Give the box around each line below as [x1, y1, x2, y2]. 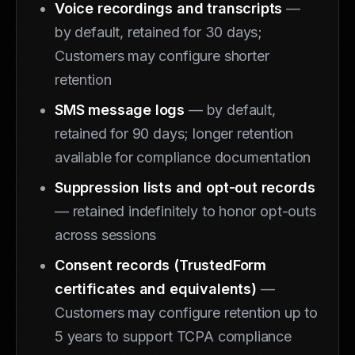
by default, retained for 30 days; [55, 23, 263, 40]
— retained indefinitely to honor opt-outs [55, 202, 316, 219]
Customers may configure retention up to [55, 303, 318, 321]
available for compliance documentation [55, 148, 311, 166]
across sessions [55, 226, 157, 243]
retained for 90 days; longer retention [55, 124, 294, 142]
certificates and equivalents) [55, 280, 257, 297]
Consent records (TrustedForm [55, 256, 266, 273]
